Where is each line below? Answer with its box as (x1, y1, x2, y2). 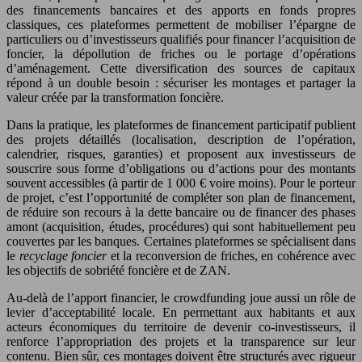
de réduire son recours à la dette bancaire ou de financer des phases (6, 204, 356, 219)
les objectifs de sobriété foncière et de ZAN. (6, 263, 230, 277)
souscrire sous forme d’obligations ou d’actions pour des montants (6, 161, 356, 175)
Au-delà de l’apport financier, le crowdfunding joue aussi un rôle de (6, 290, 356, 305)
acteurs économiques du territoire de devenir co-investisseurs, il (6, 319, 356, 334)
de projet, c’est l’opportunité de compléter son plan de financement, (6, 190, 356, 204)
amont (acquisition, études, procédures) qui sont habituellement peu (6, 219, 356, 234)
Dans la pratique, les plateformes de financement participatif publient (6, 117, 356, 132)
